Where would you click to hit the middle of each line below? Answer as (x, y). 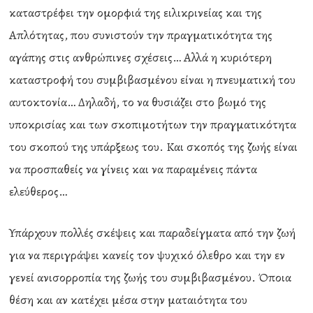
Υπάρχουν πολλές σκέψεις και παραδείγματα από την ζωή (153, 233)
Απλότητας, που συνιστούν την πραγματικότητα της (141, 35)
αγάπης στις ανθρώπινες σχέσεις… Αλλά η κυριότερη (141, 57)
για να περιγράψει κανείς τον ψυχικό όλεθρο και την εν (147, 255)
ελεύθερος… (38, 191)
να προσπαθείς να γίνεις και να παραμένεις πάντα (133, 169)
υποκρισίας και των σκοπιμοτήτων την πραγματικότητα (153, 124)
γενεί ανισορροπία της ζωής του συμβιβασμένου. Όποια (151, 277)
